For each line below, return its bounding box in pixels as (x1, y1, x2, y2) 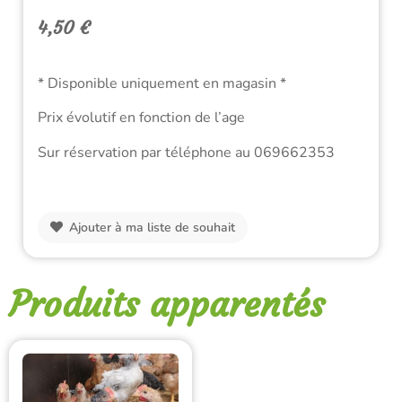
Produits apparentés (9, 281, 325, 327)
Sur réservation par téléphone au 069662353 (38, 142, 335, 162)
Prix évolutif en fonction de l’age (38, 108, 245, 128)
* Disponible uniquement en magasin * (38, 73, 286, 93)
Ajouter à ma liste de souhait (69, 218, 235, 236)
